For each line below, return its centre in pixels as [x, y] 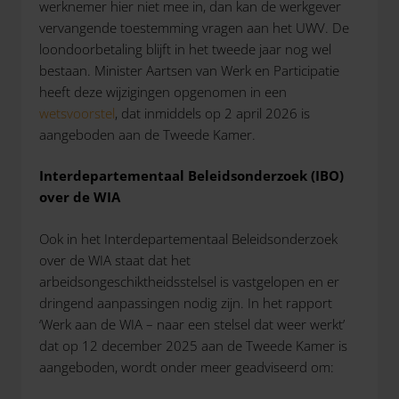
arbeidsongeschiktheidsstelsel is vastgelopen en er [189, 281]
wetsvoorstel [77, 113]
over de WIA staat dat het [115, 260]
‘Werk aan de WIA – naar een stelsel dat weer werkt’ [192, 324]
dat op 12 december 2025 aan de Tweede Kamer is [193, 345]
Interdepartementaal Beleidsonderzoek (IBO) [191, 175]
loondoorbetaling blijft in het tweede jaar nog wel [185, 49]
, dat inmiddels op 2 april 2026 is [212, 113]
